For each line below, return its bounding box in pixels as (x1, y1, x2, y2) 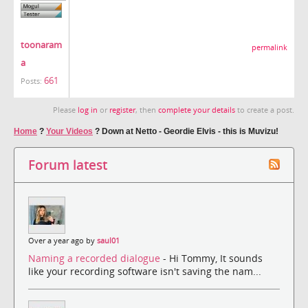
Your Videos (46, 126, 93, 136)
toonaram (21, 38, 62, 52)
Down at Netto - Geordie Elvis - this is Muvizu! (102, 126, 278, 136)
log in (78, 104, 98, 115)
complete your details (158, 104, 235, 115)
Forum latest (28, 155, 107, 173)
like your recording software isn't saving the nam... (28, 265, 261, 278)
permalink (252, 42, 287, 52)
